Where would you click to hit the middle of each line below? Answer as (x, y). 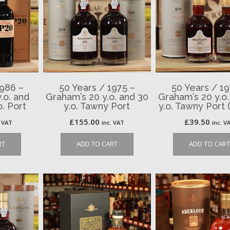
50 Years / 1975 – (97, 87)
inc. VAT (113, 122)
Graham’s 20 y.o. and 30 (97, 97)
